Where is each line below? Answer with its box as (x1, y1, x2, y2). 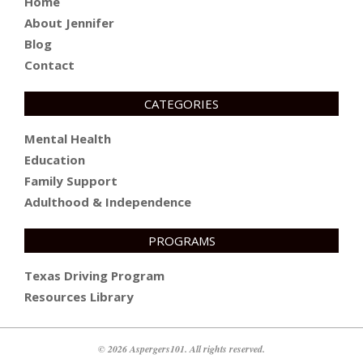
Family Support (24, 173, 117, 190)
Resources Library (24, 288, 134, 305)
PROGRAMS (147, 233, 216, 250)
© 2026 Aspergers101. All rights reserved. (98, 342, 265, 357)
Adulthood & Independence (24, 194, 191, 211)
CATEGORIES (144, 96, 219, 113)
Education (24, 152, 85, 169)
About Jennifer (24, 15, 114, 32)
